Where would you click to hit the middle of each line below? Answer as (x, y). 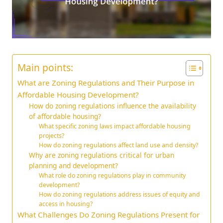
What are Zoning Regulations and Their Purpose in (106, 83)
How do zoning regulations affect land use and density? (119, 145)
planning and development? (73, 166)
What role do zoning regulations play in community (112, 176)
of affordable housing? (65, 116)
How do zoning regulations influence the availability (112, 106)
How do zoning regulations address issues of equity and (120, 195)
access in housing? (66, 204)
